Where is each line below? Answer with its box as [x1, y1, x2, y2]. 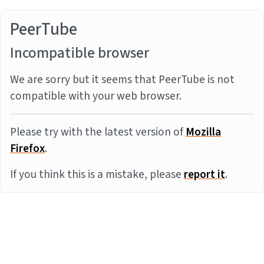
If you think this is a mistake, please [10, 166, 184, 183]
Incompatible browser [10, 42, 149, 64]
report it [184, 166, 225, 183]
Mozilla [186, 124, 221, 140]
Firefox [10, 140, 45, 157]
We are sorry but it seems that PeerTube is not [10, 71, 235, 88]
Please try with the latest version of [10, 124, 186, 140]
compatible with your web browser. [10, 88, 181, 104]
